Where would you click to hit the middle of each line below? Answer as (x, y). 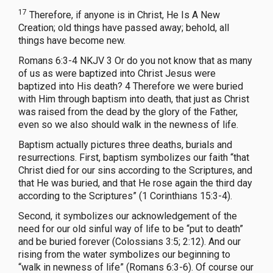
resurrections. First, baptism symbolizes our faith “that (134, 157)
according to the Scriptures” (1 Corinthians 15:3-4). (125, 196)
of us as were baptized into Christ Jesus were (117, 73)
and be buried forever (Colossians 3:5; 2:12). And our (129, 241)
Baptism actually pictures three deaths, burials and (125, 144)
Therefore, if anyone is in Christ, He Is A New (123, 15)
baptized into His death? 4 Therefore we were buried (131, 86)
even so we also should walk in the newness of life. (128, 124)
